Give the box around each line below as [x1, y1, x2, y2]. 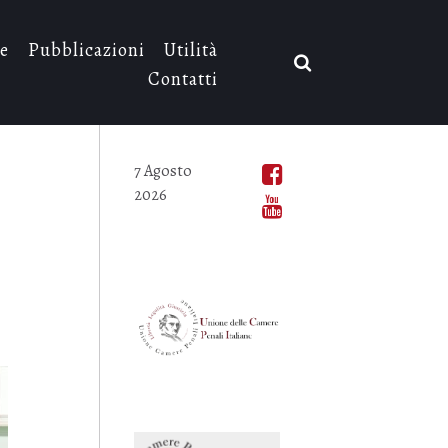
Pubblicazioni [27, 37, 145, 63]
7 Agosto [133, 159, 192, 182]
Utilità [163, 37, 218, 63]
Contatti [147, 65, 218, 91]
